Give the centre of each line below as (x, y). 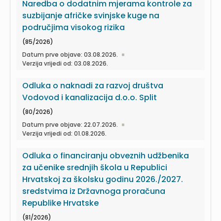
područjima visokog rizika (74, 27)
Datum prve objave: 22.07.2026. (70, 125)
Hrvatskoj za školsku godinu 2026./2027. (103, 179)
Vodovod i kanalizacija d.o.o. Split (90, 97)
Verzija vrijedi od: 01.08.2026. (64, 133)
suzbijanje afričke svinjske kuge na (91, 16)
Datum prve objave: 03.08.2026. (70, 55)
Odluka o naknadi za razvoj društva (93, 86)
